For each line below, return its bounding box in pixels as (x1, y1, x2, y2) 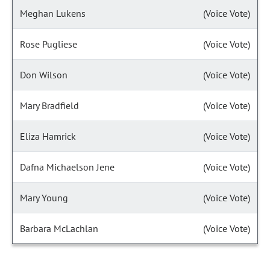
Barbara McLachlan (20, 222, 98, 234)
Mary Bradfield (20, 99, 79, 111)
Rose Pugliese (20, 38, 77, 50)
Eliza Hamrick (20, 130, 76, 142)
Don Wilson (20, 69, 67, 81)
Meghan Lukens (20, 7, 86, 19)
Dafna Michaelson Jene (20, 161, 115, 173)
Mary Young (20, 192, 68, 204)
